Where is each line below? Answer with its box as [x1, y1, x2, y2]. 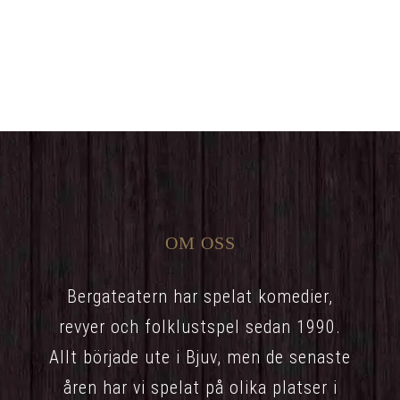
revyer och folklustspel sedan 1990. [59, 315, 341, 337]
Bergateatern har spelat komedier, [67, 285, 333, 307]
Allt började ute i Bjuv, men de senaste [49, 346, 351, 368]
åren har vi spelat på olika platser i [62, 376, 337, 398]
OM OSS [164, 232, 236, 253]
